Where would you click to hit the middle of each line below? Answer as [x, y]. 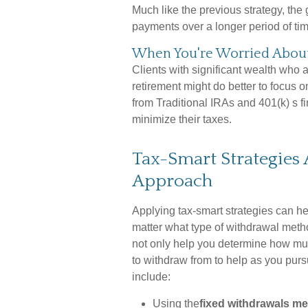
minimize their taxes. [182, 119]
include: [151, 277]
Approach [172, 181]
